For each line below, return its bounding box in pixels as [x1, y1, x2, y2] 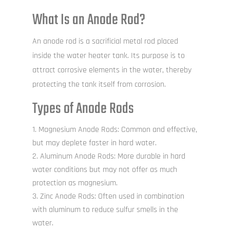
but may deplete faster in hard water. [32, 138, 157, 149]
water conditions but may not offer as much [32, 164, 177, 176]
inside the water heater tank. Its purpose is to [32, 50, 185, 62]
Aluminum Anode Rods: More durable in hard [40, 151, 185, 162]
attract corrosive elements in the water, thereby [32, 65, 191, 76]
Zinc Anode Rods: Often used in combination [40, 191, 184, 202]
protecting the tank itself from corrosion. [32, 79, 166, 90]
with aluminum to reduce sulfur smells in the [32, 204, 178, 216]
